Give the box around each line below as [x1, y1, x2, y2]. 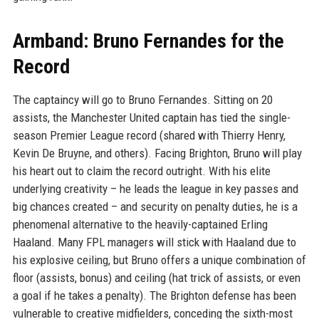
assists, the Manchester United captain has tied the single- [12, 110, 291, 125]
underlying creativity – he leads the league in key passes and [12, 181, 298, 196]
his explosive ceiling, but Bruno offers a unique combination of [12, 252, 306, 267]
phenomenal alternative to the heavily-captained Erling [12, 216, 268, 231]
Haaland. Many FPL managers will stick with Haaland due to [12, 234, 296, 249]
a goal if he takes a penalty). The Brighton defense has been [12, 288, 296, 303]
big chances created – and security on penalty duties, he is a [12, 199, 298, 214]
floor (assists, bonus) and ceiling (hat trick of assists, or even [12, 270, 300, 285]
